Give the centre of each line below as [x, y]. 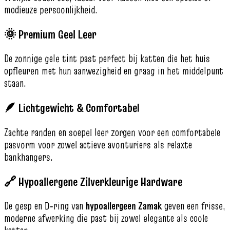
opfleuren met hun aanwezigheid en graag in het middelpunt [114, 71]
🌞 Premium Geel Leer [50, 34]
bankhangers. [28, 157]
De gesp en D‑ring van [45, 206]
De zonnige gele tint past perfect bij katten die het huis [107, 59]
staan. [15, 83]
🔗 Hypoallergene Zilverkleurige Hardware [93, 181]
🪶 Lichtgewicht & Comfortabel [72, 108]
